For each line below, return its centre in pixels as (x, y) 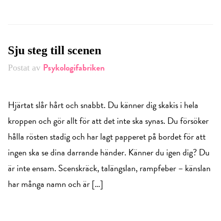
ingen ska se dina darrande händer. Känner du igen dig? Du (109, 152)
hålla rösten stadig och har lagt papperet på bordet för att (107, 137)
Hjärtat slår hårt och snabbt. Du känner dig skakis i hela (103, 105)
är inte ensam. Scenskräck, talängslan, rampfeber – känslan (109, 168)
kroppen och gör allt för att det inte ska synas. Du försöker (108, 121)
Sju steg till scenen (55, 51)
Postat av (25, 68)
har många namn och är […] (55, 184)
